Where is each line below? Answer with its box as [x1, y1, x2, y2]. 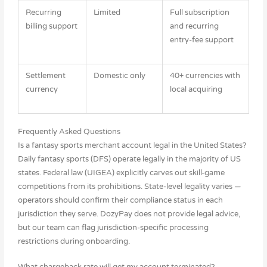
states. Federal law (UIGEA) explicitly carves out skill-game [17, 167, 225, 178]
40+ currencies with [170, 70, 241, 80]
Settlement [26, 70, 66, 80]
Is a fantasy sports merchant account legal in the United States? [17, 140, 246, 150]
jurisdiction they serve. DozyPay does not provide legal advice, [17, 209, 240, 219]
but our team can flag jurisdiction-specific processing [17, 222, 209, 232]
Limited [94, 7, 121, 17]
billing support [26, 21, 78, 31]
